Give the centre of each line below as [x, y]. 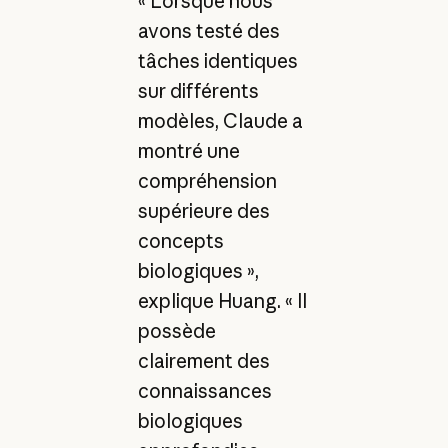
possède [176, 330]
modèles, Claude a [220, 120]
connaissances [204, 390]
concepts [180, 240]
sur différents [198, 90]
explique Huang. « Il [222, 300]
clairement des [203, 360]
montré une [188, 150]
